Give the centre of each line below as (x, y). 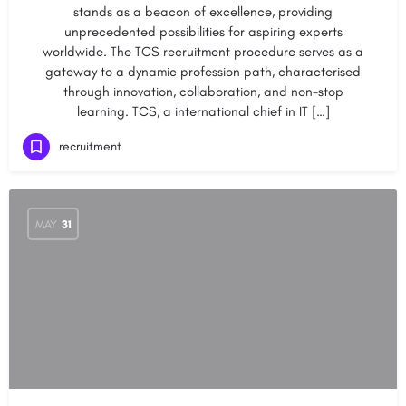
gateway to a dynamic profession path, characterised (203, 72)
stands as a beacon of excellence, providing (203, 12)
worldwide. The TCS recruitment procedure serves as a (203, 52)
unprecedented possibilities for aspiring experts (203, 32)
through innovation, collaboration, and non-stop (203, 92)
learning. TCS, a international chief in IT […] (203, 111)
